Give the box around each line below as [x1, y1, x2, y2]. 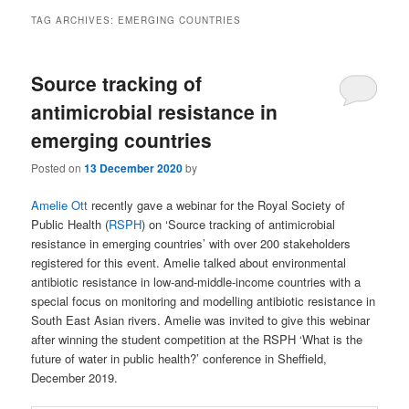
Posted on [31, 160, 85, 176]
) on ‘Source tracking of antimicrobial [142, 215, 336, 234]
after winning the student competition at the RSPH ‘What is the [31, 330, 363, 349]
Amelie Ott [31, 196, 89, 215]
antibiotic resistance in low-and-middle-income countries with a [31, 273, 362, 291]
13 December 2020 [84, 160, 184, 177]
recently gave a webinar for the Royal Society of [88, 196, 346, 215]
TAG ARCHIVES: [31, 13, 119, 26]
